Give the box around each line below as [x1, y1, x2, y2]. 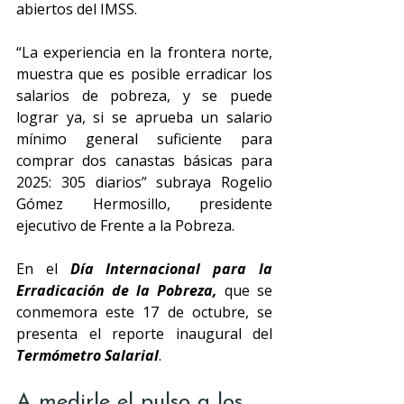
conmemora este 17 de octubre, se [16, 302, 272, 322]
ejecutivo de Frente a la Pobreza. [16, 216, 234, 235]
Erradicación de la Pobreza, [16, 280, 217, 300]
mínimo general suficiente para [16, 129, 272, 149]
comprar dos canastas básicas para [16, 151, 272, 170]
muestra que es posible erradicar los [16, 64, 272, 84]
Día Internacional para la [69, 259, 273, 279]
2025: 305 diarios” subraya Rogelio [16, 172, 272, 192]
